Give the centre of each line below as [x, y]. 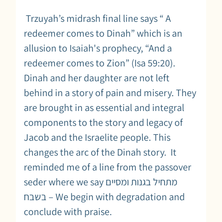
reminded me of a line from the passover [108, 167]
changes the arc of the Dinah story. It [100, 152]
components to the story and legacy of [103, 122]
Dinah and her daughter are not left [97, 78]
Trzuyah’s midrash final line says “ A [97, 18]
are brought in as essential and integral [104, 107]
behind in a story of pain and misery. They [110, 92]
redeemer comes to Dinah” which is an [103, 33]
